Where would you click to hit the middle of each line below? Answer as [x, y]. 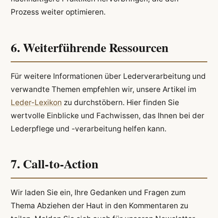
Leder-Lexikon [36, 102]
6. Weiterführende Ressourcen [89, 47]
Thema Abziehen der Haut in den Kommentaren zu [99, 205]
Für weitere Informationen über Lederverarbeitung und [108, 76]
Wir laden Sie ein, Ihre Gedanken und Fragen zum [98, 192]
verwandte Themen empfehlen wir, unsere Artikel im [103, 89]
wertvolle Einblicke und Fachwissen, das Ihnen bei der [107, 115]
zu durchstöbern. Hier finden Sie [120, 102]
